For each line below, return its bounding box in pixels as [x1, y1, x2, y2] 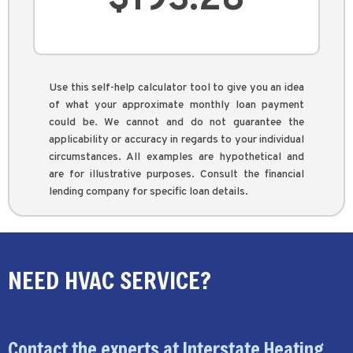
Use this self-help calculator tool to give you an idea [49, 80, 304, 95]
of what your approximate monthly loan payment [49, 98, 304, 112]
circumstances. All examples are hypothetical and [49, 150, 304, 164]
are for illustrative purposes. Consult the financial [49, 167, 304, 181]
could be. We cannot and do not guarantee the [49, 115, 304, 129]
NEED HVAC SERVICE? [8, 264, 211, 295]
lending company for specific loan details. [49, 184, 248, 199]
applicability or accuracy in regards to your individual [49, 132, 304, 147]
